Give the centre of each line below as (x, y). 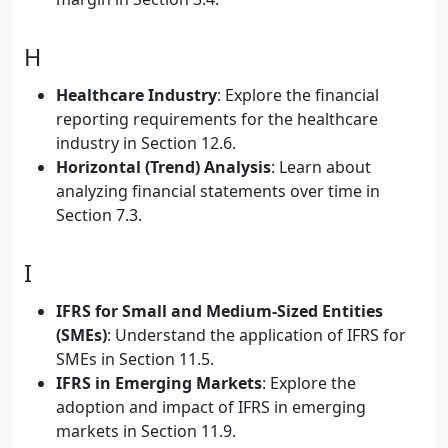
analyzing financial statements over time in (218, 191)
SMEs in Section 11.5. (135, 359)
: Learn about (321, 167)
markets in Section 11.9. (146, 431)
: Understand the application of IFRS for (256, 335)
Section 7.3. (99, 215)
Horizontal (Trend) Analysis (163, 167)
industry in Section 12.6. (146, 143)
